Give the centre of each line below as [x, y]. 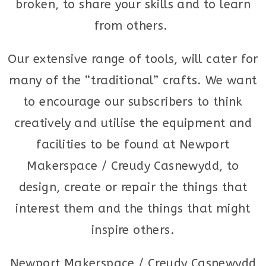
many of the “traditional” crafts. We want [133, 80]
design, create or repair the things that [133, 187]
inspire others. [133, 230]
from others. [133, 26]
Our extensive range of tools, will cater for [133, 59]
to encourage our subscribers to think [133, 102]
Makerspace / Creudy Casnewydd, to [133, 166]
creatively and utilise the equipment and [133, 123]
